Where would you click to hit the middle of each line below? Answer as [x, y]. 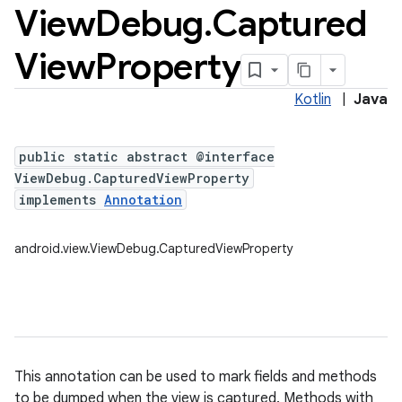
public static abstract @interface [147, 157]
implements [61, 200]
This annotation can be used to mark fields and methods [196, 377]
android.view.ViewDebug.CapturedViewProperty [154, 249]
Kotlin [313, 100]
